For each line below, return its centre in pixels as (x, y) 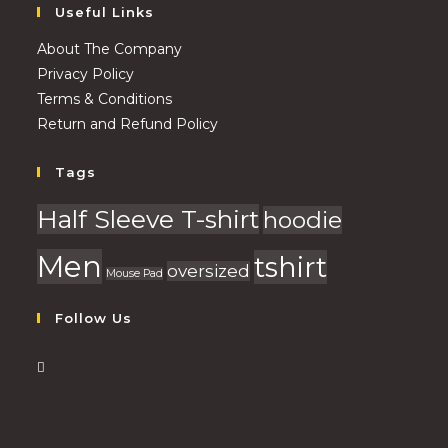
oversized (209, 270)
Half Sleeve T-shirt (148, 218)
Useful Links (105, 11)
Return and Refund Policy (128, 123)
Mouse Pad (135, 273)
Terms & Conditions (105, 98)
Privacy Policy (86, 73)
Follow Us (94, 317)
